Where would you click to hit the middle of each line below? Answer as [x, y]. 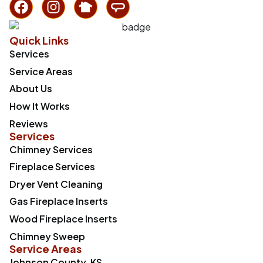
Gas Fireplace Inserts [59, 201]
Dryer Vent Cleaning [56, 184]
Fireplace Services [52, 167]
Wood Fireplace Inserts [63, 218]
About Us [31, 89]
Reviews [29, 123]
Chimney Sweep [47, 236]
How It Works [40, 106]
